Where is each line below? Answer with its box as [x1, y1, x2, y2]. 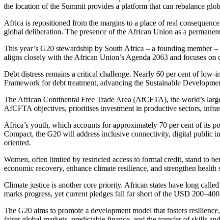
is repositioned [26, 19, 70, 27]
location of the [15, 2, 59, 11]
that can [149, 2, 173, 11]
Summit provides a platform [59, 2, 149, 11]
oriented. [4, 138, 31, 147]
